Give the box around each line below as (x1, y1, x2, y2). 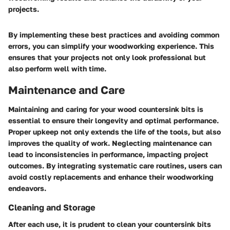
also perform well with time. (8, 64, 106, 73)
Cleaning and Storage (8, 202, 95, 213)
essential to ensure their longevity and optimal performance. (8, 116, 219, 125)
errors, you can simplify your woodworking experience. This (8, 41, 214, 50)
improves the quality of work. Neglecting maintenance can (8, 139, 212, 148)
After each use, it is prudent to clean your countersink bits (8, 219, 211, 228)
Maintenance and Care (8, 83, 125, 97)
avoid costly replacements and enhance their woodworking (8, 172, 214, 182)
